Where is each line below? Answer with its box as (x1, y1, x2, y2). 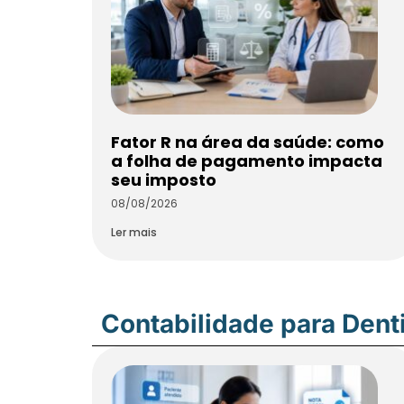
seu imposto (111, 169, 216, 191)
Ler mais (111, 225, 157, 240)
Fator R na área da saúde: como (111, 131, 384, 153)
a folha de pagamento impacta (111, 150, 382, 172)
